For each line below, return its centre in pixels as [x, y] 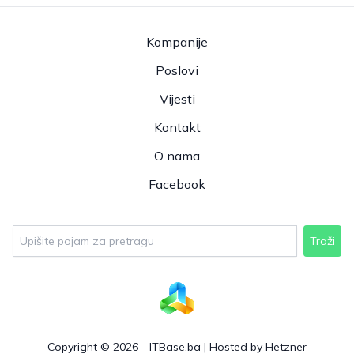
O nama [177, 156]
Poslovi [177, 70]
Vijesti [177, 99]
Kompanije [177, 42]
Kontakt [177, 127]
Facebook [177, 184]
